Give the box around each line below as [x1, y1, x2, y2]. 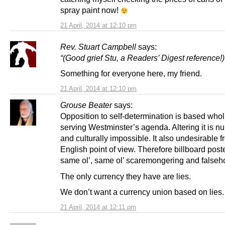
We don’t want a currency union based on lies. [60, 187, 224, 196]
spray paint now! [60, 6, 121, 15]
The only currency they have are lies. [60, 171, 191, 181]
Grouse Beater [60, 100, 112, 110]
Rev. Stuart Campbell [60, 42, 136, 52]
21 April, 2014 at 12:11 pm [60, 203, 136, 211]
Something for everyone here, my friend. [60, 69, 202, 78]
